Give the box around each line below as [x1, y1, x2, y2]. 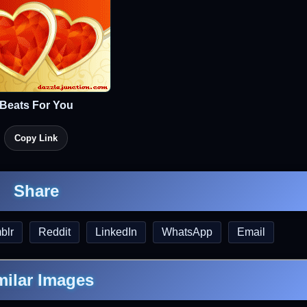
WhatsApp [162, 226, 212, 238]
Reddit [38, 226, 71, 238]
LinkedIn [95, 226, 137, 238]
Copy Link [14, 133, 58, 143]
